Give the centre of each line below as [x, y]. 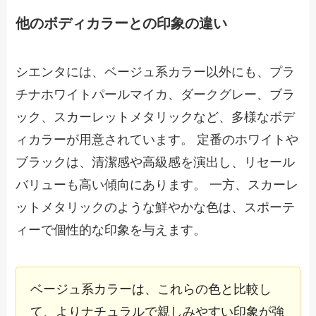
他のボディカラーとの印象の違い [122, 23]
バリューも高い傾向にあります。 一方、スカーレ [157, 185]
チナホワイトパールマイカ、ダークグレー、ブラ [156, 95]
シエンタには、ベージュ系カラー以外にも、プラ [156, 72]
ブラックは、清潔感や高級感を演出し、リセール [156, 163]
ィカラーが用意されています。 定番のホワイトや [157, 140]
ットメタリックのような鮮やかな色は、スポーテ [156, 208]
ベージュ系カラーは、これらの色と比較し [151, 290]
